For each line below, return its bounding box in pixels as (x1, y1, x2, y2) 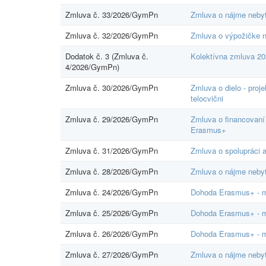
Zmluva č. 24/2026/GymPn (65, 186, 158, 198)
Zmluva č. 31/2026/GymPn (65, 144, 158, 156)
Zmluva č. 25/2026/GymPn (65, 207, 158, 218)
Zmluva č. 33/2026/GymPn (65, 8, 158, 20)
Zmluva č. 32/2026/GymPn (65, 29, 158, 41)
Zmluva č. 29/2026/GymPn (65, 113, 158, 125)
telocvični (191, 92, 223, 104)
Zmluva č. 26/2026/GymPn (65, 227, 158, 239)
